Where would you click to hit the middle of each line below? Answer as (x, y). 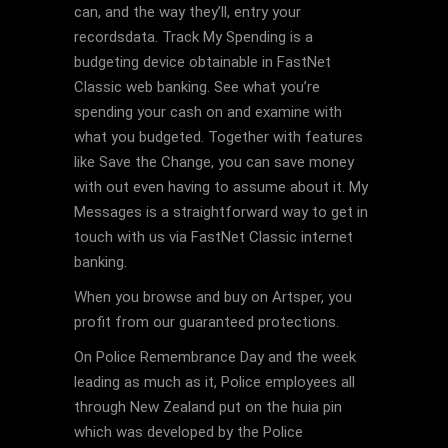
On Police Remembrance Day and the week (215, 357)
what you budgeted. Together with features (218, 137)
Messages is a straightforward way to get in (221, 212)
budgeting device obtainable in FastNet (202, 62)
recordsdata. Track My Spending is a (193, 37)
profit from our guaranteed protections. (206, 322)
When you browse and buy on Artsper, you (213, 297)
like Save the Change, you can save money (214, 162)
